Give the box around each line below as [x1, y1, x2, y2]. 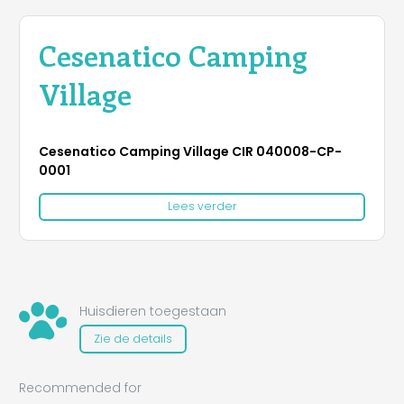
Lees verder [167, 198, 237, 215]
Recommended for [19, 378, 142, 397]
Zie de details [93, 330, 172, 346]
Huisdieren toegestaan [78, 302, 226, 321]
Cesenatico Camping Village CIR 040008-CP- [39, 142, 342, 161]
